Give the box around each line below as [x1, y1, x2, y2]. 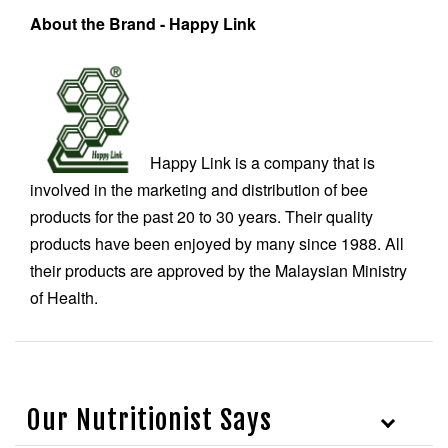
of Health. [30, 286, 98, 310]
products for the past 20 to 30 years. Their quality [30, 205, 373, 229]
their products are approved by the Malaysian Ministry [30, 259, 407, 283]
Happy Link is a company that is [150, 151, 375, 175]
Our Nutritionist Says [27, 403, 272, 438]
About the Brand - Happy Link [30, 11, 256, 35]
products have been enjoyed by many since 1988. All [30, 232, 404, 256]
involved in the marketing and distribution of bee [30, 178, 368, 202]
